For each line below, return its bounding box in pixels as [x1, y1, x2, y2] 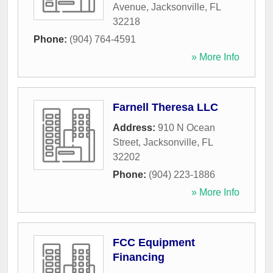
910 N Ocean [158, 122, 215, 133]
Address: [113, 122, 158, 133]
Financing [113, 251, 165, 264]
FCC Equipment [113, 236, 195, 249]
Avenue [113, 2, 146, 13]
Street [113, 137, 138, 148]
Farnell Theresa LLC [113, 101, 218, 114]
